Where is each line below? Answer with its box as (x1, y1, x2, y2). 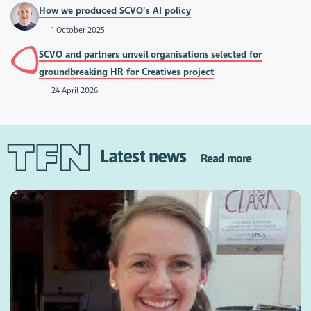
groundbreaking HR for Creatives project (39, 65, 215, 78)
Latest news (99, 146, 201, 166)
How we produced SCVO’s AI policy (39, 5, 192, 17)
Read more (200, 151, 252, 165)
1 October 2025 (49, 24, 105, 35)
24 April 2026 (49, 85, 98, 96)
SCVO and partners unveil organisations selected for (39, 48, 262, 60)
